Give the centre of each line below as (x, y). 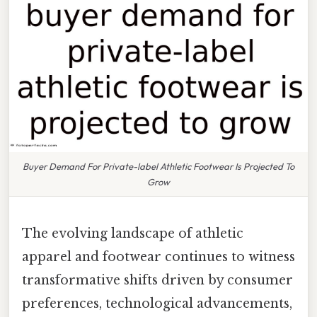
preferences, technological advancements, (157, 303)
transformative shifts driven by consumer (157, 280)
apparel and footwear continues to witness (158, 257)
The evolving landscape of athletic (133, 233)
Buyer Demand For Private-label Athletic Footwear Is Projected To (158, 166)
